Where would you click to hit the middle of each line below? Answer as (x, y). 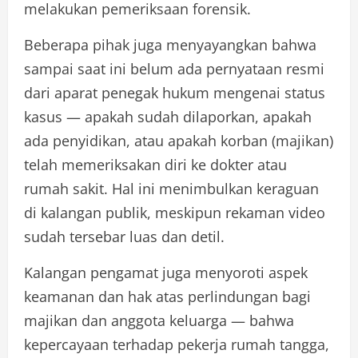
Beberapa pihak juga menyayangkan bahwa (170, 44)
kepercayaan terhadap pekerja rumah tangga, (177, 344)
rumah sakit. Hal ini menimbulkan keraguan (171, 188)
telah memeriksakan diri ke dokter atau (155, 164)
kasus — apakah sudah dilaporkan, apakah (168, 116)
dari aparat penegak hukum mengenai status (175, 92)
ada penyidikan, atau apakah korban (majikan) (179, 140)
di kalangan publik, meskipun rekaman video (175, 212)
